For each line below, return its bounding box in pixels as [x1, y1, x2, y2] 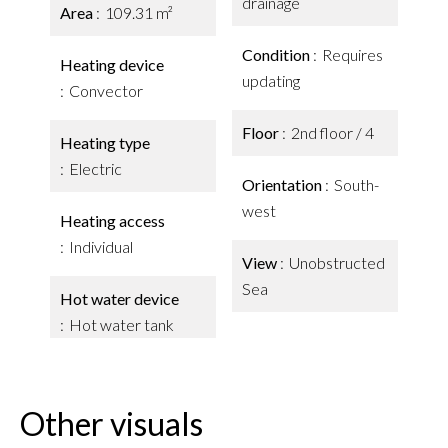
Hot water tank [69, 315, 174, 334]
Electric [69, 159, 122, 178]
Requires [322, 45, 383, 64]
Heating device [60, 55, 164, 74]
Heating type [60, 133, 150, 152]
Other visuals [20, 404, 203, 443]
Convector [69, 81, 143, 100]
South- [334, 175, 379, 194]
